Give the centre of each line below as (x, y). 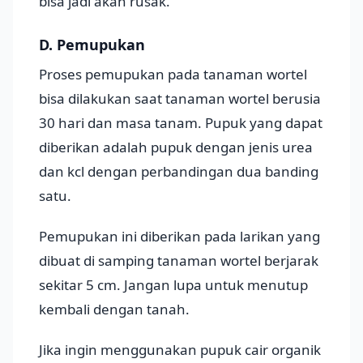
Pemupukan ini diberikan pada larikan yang (179, 237)
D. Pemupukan (92, 45)
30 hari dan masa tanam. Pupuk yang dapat (181, 123)
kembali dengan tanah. (114, 310)
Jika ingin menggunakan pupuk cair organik (180, 350)
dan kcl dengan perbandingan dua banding (179, 172)
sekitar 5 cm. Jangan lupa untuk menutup (173, 285)
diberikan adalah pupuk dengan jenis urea (176, 147)
